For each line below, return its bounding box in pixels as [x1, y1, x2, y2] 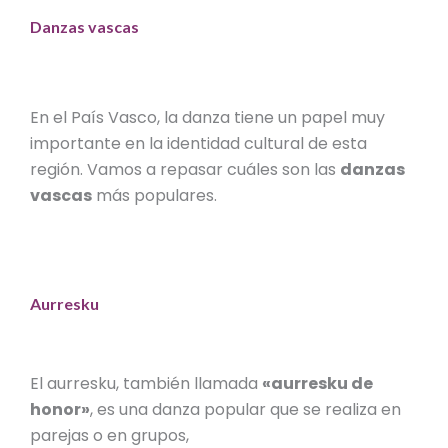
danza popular [152, 398, 267, 422]
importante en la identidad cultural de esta [30, 132, 368, 156]
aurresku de [271, 372, 374, 396]
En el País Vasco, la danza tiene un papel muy [30, 106, 386, 130]
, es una [90, 398, 153, 422]
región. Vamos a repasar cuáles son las [30, 158, 341, 182]
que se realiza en [266, 398, 402, 422]
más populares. [96, 184, 218, 208]
